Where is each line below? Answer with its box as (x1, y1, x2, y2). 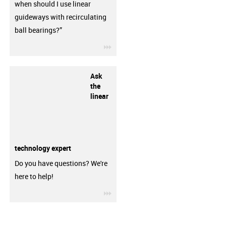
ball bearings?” (14, 25, 62, 35)
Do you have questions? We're (14, 158, 107, 168)
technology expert (14, 143, 71, 153)
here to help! (14, 172, 53, 181)
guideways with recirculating (14, 12, 106, 22)
